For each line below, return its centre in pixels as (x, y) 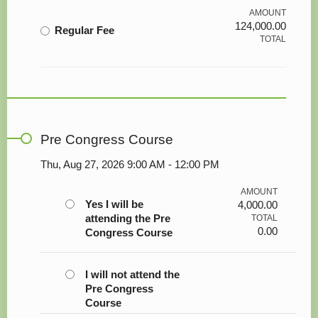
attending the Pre (127, 218)
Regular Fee (84, 30)
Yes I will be (114, 204)
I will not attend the (132, 274)
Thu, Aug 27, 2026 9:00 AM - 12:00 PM (130, 164)
